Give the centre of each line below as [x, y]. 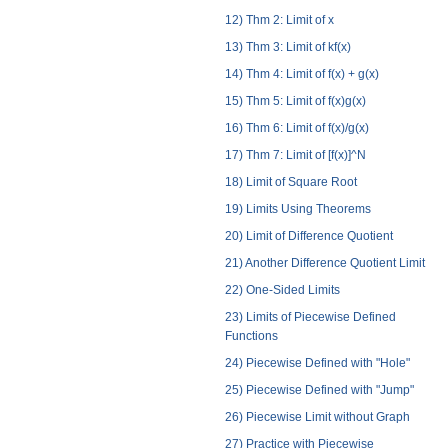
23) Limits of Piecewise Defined [310, 316]
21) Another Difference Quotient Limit [324, 262]
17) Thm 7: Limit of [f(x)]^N [295, 154]
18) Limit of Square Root [290, 181]
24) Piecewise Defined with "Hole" [317, 362]
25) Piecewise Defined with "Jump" [319, 389]
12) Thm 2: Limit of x [279, 19]
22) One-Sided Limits [282, 289]
